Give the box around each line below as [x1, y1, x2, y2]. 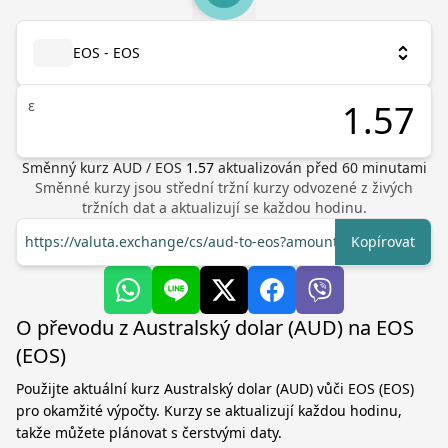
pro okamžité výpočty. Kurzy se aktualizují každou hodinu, [16, 401, 402, 420]
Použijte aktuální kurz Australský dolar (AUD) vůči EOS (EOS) [16, 379, 414, 398]
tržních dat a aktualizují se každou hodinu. [81, 198, 367, 217]
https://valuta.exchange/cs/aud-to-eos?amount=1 [25, 232, 354, 251]
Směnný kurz [21, 158, 113, 177]
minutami [357, 158, 427, 177]
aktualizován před [217, 158, 342, 177]
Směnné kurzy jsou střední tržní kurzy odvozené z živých [35, 178, 413, 197]
